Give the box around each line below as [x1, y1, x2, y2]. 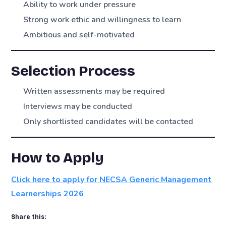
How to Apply [11, 149, 104, 167]
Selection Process [11, 63, 136, 80]
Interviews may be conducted [23, 101, 133, 112]
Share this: [11, 213, 46, 220]
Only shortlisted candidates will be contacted [23, 116, 194, 128]
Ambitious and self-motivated [23, 29, 135, 40]
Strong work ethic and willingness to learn [23, 14, 182, 25]
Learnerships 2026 [11, 188, 84, 200]
